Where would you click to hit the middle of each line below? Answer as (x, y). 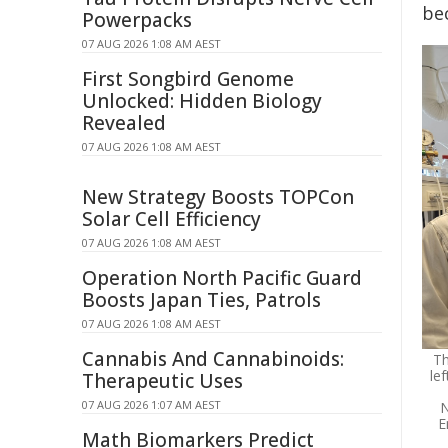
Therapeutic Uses (162, 381)
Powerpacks (137, 20)
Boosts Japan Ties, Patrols (201, 300)
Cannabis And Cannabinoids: (213, 359)
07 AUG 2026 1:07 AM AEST (151, 404)
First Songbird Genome (188, 79)
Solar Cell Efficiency (171, 219)
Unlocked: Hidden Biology (202, 101)
